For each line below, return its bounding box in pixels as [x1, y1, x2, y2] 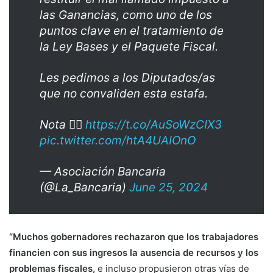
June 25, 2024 [129, 180, 208, 195]
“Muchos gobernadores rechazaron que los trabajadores [9, 231, 258, 243]
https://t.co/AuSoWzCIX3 [85, 118, 222, 132]
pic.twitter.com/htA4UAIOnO [40, 133, 196, 148]
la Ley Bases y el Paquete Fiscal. [40, 40, 218, 54]
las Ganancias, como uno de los [40, 8, 212, 23]
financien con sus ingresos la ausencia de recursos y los [9, 247, 258, 259]
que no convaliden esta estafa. [40, 87, 208, 101]
